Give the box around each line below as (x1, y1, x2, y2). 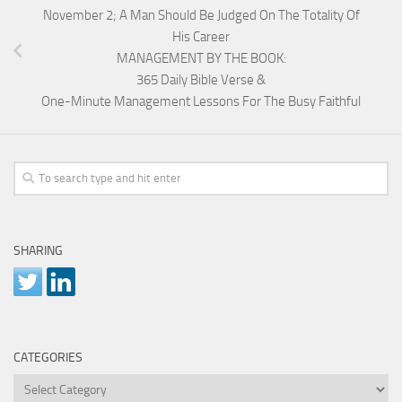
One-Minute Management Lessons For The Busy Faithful (41, 93, 361, 110)
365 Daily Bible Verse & (136, 72, 266, 89)
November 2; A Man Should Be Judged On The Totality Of (42, 7, 360, 24)
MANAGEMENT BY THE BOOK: (116, 50, 286, 67)
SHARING (13, 243, 63, 259)
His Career (172, 29, 230, 46)
